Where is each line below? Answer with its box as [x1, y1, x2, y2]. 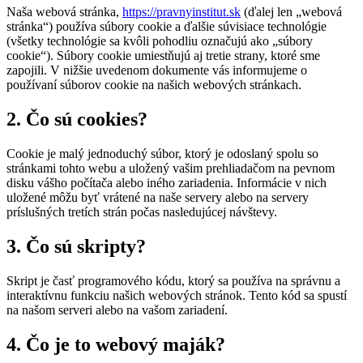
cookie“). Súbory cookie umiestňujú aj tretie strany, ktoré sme [6, 49, 320, 63]
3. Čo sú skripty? [6, 235, 146, 257]
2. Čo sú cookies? [6, 109, 147, 130]
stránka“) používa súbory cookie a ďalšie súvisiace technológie [6, 19, 327, 34]
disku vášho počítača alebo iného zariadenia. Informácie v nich [6, 176, 327, 190]
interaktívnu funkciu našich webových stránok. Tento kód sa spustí [6, 288, 347, 302]
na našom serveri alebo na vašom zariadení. [6, 302, 228, 317]
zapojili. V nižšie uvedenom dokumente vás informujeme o [6, 63, 307, 78]
